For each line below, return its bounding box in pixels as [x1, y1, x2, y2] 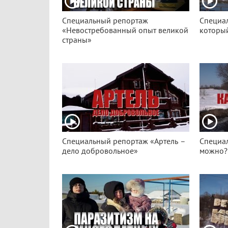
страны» [62, 36, 92, 45]
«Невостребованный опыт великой [62, 26, 188, 35]
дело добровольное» [62, 147, 138, 156]
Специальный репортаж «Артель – [62, 137, 186, 146]
